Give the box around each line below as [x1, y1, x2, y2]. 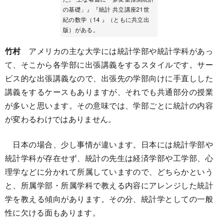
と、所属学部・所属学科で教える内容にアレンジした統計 [5, 180, 213, 191]
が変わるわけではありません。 [5, 113, 116, 125]
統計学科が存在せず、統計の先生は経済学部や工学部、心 [5, 152, 213, 164]
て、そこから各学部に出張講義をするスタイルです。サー [5, 59, 213, 71]
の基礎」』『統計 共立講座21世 [63, 5, 150, 14]
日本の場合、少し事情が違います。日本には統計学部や [5, 139, 213, 150]
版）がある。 [63, 25, 99, 34]
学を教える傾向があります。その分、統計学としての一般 [5, 193, 213, 205]
